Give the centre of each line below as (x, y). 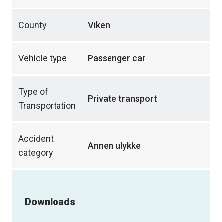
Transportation (47, 106)
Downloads (50, 201)
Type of (33, 92)
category (36, 153)
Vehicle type (43, 58)
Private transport (122, 99)
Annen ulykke (114, 146)
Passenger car (117, 58)
